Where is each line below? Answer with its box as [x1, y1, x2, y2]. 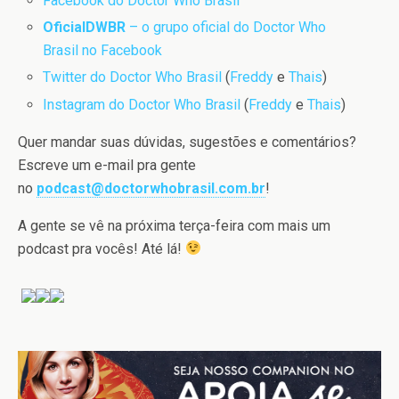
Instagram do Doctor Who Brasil [43, 95, 241, 113]
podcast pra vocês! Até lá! [18, 240, 185, 257]
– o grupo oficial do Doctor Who [126, 19, 327, 37]
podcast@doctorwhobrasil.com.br [37, 179, 265, 197]
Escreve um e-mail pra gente [18, 156, 196, 174]
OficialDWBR [43, 19, 126, 37]
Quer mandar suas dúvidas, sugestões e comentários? [18, 133, 356, 151]
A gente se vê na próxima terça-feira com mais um [18, 216, 330, 234]
